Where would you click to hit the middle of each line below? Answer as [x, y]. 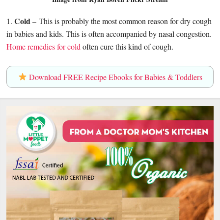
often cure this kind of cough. [127, 47]
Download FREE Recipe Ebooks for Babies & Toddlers [114, 77]
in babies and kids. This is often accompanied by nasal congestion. [109, 34]
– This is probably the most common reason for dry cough [121, 21]
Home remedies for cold [44, 47]
